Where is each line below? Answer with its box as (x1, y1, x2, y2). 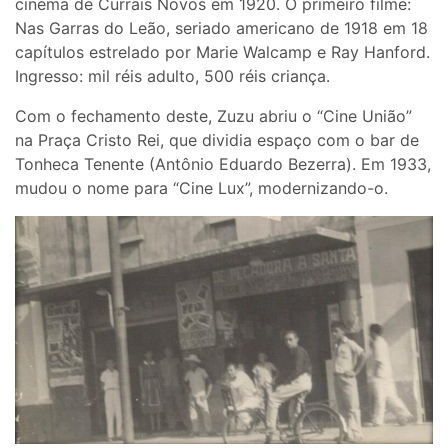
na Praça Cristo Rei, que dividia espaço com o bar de (15, 130, 419, 151)
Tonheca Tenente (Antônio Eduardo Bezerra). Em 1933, (15, 154, 431, 175)
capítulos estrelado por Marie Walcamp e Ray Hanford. (15, 42, 430, 63)
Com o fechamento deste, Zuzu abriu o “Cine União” (15, 106, 412, 127)
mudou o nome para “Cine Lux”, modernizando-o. (15, 178, 388, 199)
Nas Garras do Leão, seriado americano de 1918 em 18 (15, 18, 428, 39)
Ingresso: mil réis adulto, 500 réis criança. (15, 66, 335, 87)
